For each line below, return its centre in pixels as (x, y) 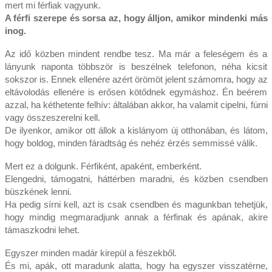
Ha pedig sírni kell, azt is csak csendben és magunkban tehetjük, (136, 205)
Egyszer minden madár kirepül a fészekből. (90, 253)
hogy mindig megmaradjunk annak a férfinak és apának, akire (136, 217)
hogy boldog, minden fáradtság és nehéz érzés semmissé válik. (131, 143)
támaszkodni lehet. (42, 230)
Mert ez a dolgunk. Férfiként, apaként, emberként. (103, 166)
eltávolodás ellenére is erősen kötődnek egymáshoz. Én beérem (136, 92)
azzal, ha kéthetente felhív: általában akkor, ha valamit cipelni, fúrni (136, 105)
